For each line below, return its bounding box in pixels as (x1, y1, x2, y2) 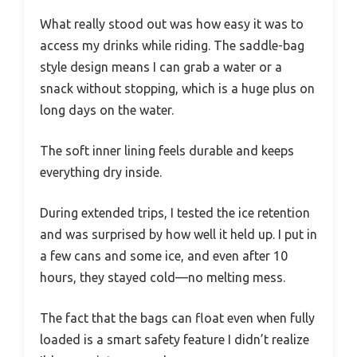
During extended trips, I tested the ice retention (40, 205, 310, 220)
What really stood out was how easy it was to (40, 16, 304, 31)
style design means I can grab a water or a (40, 59, 282, 74)
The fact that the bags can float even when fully (40, 310, 315, 325)
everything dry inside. (40, 164, 162, 179)
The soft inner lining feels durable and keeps (40, 143, 294, 158)
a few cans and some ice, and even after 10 (40, 248, 288, 263)
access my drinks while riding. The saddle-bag (40, 37, 304, 53)
